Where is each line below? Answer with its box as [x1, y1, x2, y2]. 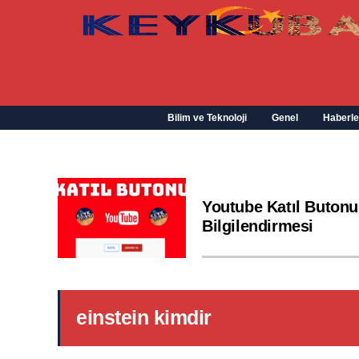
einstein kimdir [76, 306, 212, 329]
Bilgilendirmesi [202, 217, 313, 235]
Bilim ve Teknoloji [167, 112, 247, 123]
